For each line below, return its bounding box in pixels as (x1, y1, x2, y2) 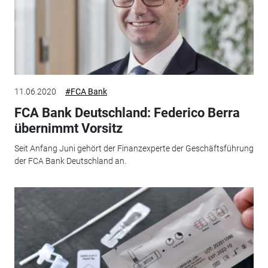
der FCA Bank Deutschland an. (14, 156, 126, 166)
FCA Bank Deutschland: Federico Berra (14, 105, 240, 120)
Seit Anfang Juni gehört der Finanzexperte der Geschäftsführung (14, 144, 254, 154)
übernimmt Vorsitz (14, 120, 123, 136)
